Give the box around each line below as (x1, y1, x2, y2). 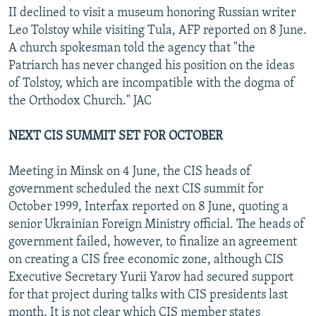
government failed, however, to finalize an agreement (8, 235, 297, 249)
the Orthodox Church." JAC (8, 94, 152, 108)
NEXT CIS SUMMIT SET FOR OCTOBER (8, 129, 223, 143)
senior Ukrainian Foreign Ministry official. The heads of (8, 217, 305, 231)
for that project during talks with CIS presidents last (8, 288, 288, 302)
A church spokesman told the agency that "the (8, 41, 255, 55)
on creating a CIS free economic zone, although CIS (8, 253, 284, 267)
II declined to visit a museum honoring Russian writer (8, 6, 296, 20)
